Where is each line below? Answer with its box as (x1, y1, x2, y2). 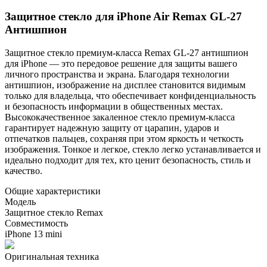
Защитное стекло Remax (5, 207, 103, 218)
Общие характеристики (5, 185, 101, 196)
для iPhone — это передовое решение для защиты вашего (5, 58, 237, 69)
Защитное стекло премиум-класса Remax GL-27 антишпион (5, 47, 249, 58)
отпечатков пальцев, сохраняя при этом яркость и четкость (5, 133, 243, 144)
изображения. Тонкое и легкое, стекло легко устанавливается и (5, 144, 261, 154)
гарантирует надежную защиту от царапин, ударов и (5, 122, 219, 133)
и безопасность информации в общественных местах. (5, 101, 223, 111)
